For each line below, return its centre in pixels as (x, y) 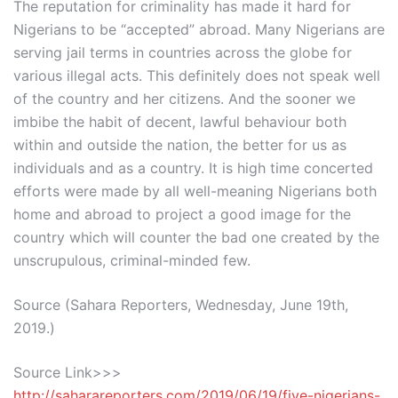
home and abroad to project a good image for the (182, 214)
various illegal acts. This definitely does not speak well (197, 76)
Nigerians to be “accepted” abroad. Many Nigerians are (199, 29)
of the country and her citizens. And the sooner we (184, 99)
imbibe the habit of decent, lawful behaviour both (180, 122)
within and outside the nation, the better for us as (180, 145)
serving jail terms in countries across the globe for (183, 52)
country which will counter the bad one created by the (196, 237)
